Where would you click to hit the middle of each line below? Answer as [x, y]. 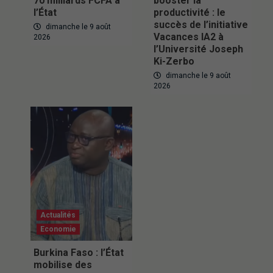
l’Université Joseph [198, 49]
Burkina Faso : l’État [79, 252]
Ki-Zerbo [174, 61]
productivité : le [189, 12]
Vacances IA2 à [188, 37]
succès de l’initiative [200, 24]
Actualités [58, 215]
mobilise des [63, 264]
